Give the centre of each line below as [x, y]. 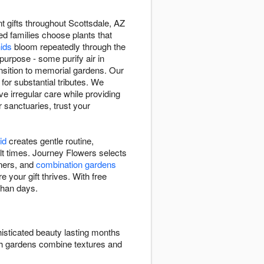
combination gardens [76, 164]
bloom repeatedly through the [69, 47]
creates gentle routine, [50, 141]
